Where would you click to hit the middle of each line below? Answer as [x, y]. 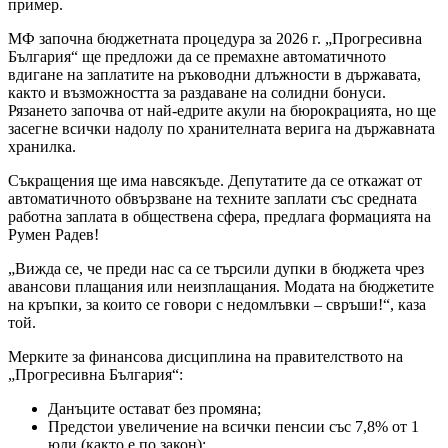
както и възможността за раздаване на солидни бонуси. [197, 92]
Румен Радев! [53, 234]
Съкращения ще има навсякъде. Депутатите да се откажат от [215, 180]
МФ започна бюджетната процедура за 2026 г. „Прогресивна [215, 38]
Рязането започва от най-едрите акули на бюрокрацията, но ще [222, 110]
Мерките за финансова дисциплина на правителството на [205, 356]
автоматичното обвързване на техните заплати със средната [212, 198]
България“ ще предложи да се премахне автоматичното [197, 56]
